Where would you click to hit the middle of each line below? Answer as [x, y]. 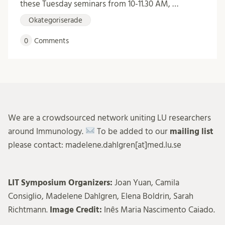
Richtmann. [29, 209]
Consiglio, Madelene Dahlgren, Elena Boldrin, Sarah [101, 196]
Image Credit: [77, 209]
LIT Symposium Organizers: [61, 182]
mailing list [192, 131]
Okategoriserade [55, 20]
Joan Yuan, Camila [147, 182]
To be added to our [133, 131]
